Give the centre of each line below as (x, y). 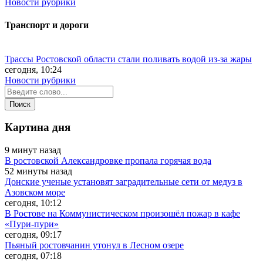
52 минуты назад (38, 171)
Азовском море (35, 193)
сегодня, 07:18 (33, 256)
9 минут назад (33, 150)
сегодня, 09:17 (33, 235)
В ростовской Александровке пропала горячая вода (108, 161)
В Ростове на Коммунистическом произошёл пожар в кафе (122, 214)
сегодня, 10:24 (33, 69)
